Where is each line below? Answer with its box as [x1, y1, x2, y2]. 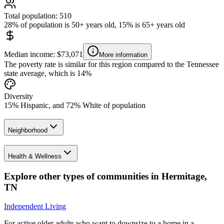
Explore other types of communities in [4, 170, 161, 181]
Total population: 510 [4, 11, 71, 20]
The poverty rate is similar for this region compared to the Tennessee [4, 59, 219, 68]
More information [99, 50, 147, 58]
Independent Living [4, 202, 66, 211]
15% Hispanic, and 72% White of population [4, 100, 145, 109]
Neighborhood [8, 126, 47, 134]
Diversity [4, 91, 33, 100]
